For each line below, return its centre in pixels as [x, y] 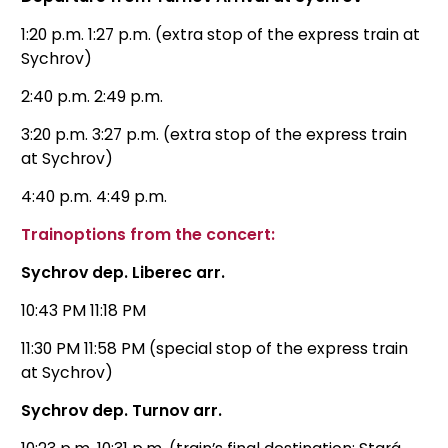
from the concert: [202, 234]
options [96, 234]
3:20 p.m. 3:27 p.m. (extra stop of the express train [214, 134]
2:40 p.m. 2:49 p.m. [92, 96]
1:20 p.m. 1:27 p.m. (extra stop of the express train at [220, 34]
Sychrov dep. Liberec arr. [123, 272]
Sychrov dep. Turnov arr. [121, 410]
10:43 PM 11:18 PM [83, 310]
